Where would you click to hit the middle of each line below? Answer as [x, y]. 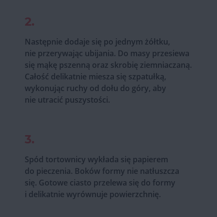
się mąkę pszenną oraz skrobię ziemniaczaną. [108, 65]
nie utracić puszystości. [67, 100]
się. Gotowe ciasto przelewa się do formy [100, 182]
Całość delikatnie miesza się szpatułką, [95, 76]
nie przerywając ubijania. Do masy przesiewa [107, 53]
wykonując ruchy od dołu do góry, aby [95, 88]
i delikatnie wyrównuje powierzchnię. [93, 194]
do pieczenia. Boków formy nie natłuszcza [102, 171]
